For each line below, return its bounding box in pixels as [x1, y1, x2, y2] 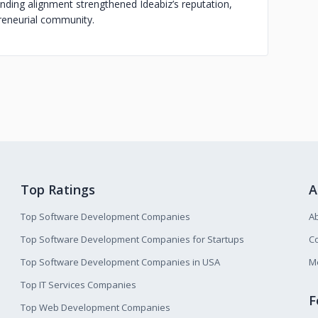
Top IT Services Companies [21, 278, 137, 291]
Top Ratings [21, 181, 96, 198]
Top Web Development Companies [21, 301, 171, 314]
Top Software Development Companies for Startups [21, 233, 245, 246]
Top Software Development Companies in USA [21, 256, 221, 268]
